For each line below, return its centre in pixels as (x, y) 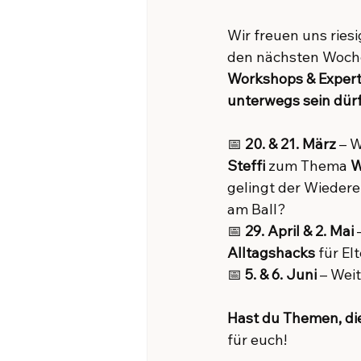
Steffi (246, 166)
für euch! (257, 340)
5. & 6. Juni (281, 274)
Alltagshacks (271, 253)
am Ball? (257, 209)
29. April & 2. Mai (299, 231)
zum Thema (308, 166)
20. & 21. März (290, 144)
